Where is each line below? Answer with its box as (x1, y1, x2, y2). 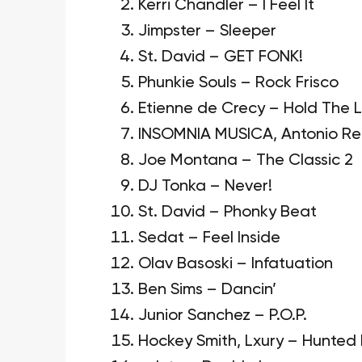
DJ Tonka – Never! (137, 178, 272, 195)
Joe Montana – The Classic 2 (137, 152, 353, 169)
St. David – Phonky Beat (137, 204, 317, 221)
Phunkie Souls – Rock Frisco (137, 74, 339, 91)
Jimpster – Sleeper (137, 23, 276, 40)
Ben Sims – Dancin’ (137, 281, 276, 298)
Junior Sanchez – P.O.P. (137, 307, 307, 324)
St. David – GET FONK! (137, 48, 303, 65)
